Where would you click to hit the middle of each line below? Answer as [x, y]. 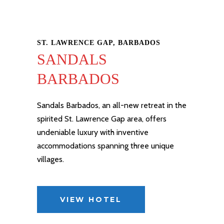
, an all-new [120, 105]
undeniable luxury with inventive [93, 132]
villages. [50, 159]
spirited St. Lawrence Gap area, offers [102, 119]
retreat [153, 105]
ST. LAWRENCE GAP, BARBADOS [99, 43]
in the [176, 105]
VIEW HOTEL [91, 199]
